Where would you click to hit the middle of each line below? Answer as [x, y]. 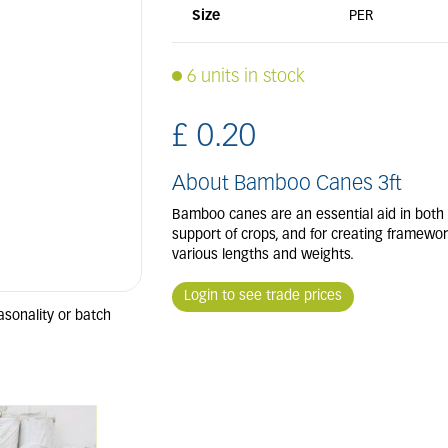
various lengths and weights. [262, 255]
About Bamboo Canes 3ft [286, 184]
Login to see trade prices [262, 296]
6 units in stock [245, 77]
